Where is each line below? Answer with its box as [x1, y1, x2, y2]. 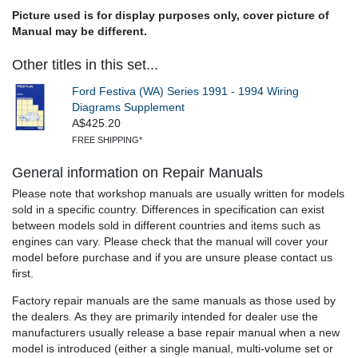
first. [12, 268, 34, 280]
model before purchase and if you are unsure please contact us [12, 252, 332, 265]
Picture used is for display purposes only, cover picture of [12, 10, 329, 22]
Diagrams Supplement [71, 101, 185, 114]
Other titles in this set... [12, 56, 158, 73]
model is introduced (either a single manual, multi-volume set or [12, 343, 333, 356]
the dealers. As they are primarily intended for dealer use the [12, 311, 318, 324]
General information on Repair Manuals [12, 164, 263, 181]
